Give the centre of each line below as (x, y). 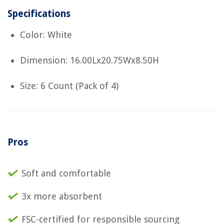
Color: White (46, 34)
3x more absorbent (62, 196)
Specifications (39, 13)
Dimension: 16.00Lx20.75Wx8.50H (89, 60)
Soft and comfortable (66, 173)
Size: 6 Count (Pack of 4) (69, 85)
